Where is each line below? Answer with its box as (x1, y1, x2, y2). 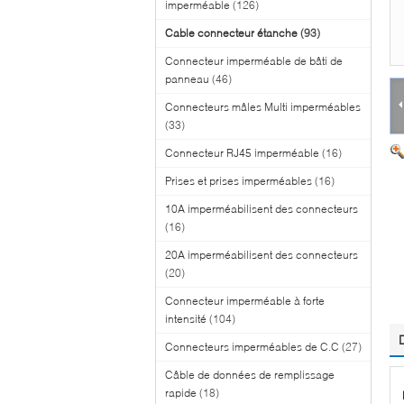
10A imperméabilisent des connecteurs (165, 201, 358, 216)
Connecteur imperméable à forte (165, 293, 325, 308)
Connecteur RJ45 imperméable (165, 145, 319, 160)
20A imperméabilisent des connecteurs (165, 247, 358, 262)
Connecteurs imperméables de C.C (165, 339, 339, 353)
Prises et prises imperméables (165, 173, 312, 188)
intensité (165, 311, 207, 326)
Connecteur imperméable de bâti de (165, 53, 343, 68)
